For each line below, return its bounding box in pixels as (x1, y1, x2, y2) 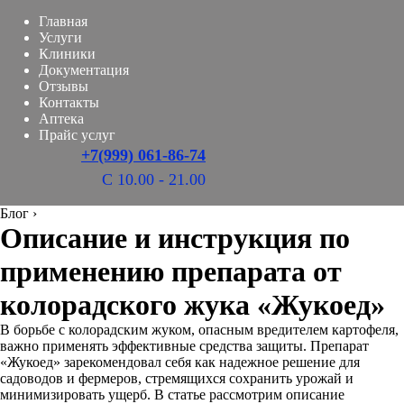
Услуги (39, 30, 82, 45)
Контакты (39, 95, 99, 110)
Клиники (39, 46, 96, 61)
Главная (39, 14, 87, 29)
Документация (39, 62, 129, 78)
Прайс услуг (39, 127, 115, 142)
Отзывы (39, 78, 88, 94)
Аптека (39, 111, 84, 126)
